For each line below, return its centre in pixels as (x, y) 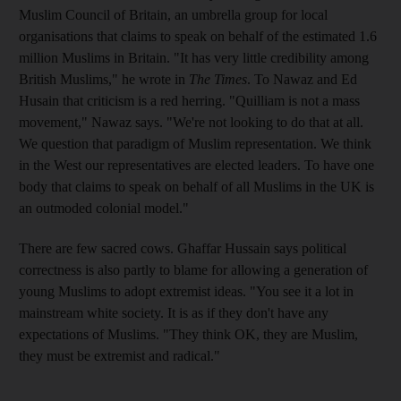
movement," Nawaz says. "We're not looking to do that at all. (191, 122)
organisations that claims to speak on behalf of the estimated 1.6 (198, 36)
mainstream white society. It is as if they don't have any (174, 312)
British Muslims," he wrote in (104, 79)
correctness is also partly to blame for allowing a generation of (193, 269)
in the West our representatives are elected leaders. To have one (196, 165)
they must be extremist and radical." (119, 355)
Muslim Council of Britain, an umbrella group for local (173, 14)
